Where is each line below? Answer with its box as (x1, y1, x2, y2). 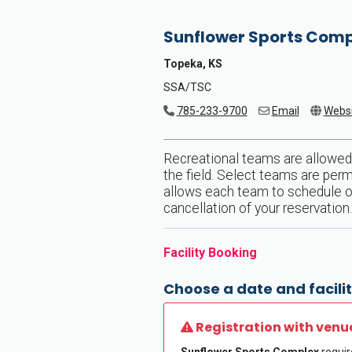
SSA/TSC (163, 81, 211, 93)
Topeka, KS (163, 57, 222, 70)
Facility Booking (163, 245, 257, 260)
